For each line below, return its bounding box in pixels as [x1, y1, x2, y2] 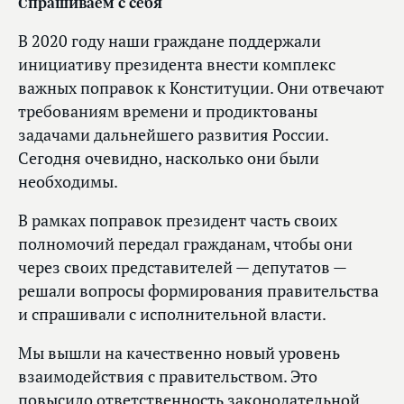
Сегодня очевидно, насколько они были [18, 148, 319, 170]
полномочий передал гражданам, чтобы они [18, 234, 353, 255]
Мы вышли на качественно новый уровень [18, 343, 340, 364]
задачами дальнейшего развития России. [18, 124, 328, 146]
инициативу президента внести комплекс [18, 54, 335, 76]
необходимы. [18, 171, 118, 193]
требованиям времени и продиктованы [18, 101, 317, 123]
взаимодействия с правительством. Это [18, 366, 317, 388]
